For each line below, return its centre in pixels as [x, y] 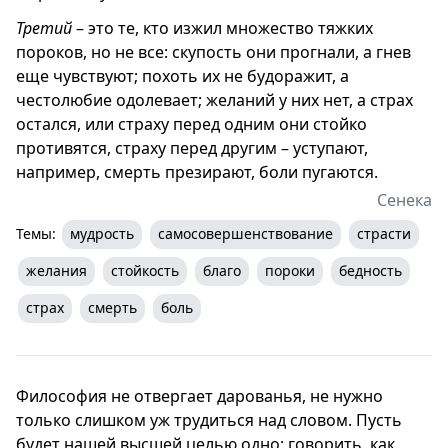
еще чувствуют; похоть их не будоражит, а [182, 75]
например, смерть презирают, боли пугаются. [197, 171]
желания [56, 270]
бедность [370, 270]
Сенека [404, 199]
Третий [44, 27]
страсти [384, 233]
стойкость [145, 270]
